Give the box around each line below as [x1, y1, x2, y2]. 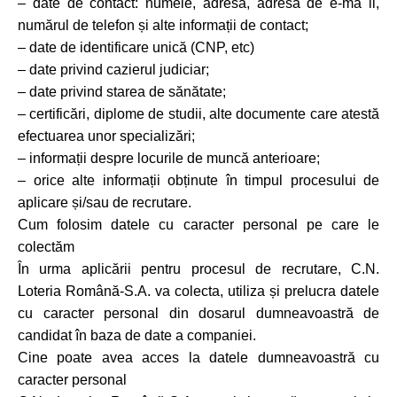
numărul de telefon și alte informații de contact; [18, 18, 308, 33]
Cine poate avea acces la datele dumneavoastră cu [18, 350, 379, 365]
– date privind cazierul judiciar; [18, 62, 209, 77]
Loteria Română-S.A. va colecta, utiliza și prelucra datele [18, 284, 379, 299]
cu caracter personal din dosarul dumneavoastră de [18, 306, 379, 321]
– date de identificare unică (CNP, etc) [18, 40, 254, 55]
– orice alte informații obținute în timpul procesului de [18, 173, 379, 188]
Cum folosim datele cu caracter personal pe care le [18, 217, 379, 232]
